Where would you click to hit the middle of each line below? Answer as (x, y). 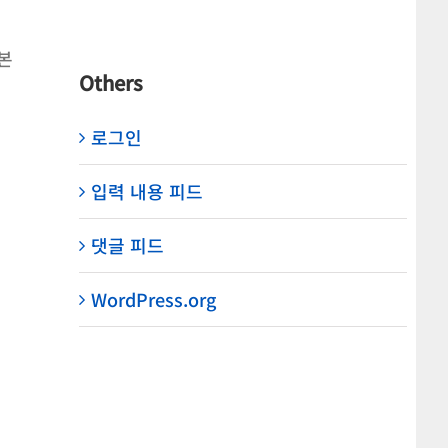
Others (110, 83)
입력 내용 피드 (146, 190)
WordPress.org (153, 298)
